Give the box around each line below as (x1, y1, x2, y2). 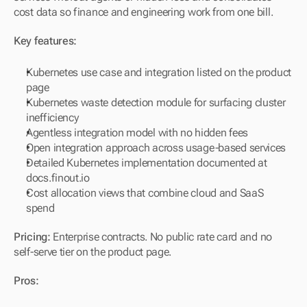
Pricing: (14, 230, 51, 243)
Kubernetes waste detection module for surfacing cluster (26, 95, 286, 109)
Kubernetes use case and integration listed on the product (26, 65, 291, 79)
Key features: (14, 34, 77, 47)
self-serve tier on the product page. (14, 245, 172, 258)
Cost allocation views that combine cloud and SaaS (26, 186, 264, 199)
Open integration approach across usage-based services (26, 140, 286, 154)
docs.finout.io (26, 171, 90, 184)
